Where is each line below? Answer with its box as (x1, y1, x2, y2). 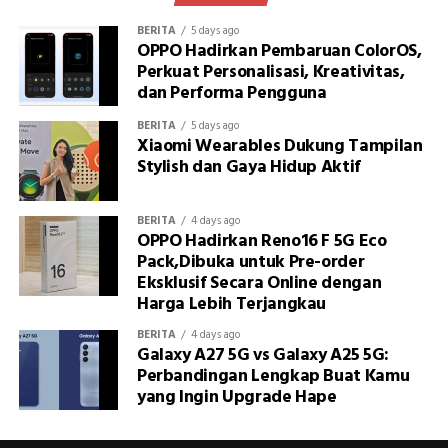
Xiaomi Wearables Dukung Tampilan (136, 132, 423, 162)
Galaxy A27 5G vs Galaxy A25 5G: (136, 341, 389, 371)
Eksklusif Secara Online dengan (136, 269, 382, 299)
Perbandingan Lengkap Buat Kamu (136, 362, 410, 392)
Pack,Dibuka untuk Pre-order (136, 248, 365, 278)
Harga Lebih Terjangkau (136, 290, 327, 320)
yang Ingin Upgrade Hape (136, 383, 337, 413)
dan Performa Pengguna (136, 79, 327, 109)
